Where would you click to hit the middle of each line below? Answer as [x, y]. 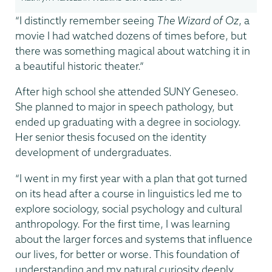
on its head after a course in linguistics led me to [128, 193]
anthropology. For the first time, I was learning [123, 223]
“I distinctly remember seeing [86, 20]
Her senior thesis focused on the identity [111, 137]
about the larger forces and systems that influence [134, 239]
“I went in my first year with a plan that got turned [131, 178]
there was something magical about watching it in [133, 50]
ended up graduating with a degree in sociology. [128, 122]
